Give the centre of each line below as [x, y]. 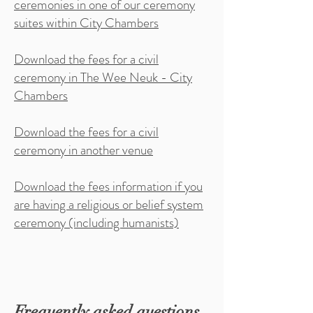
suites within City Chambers [86, 23]
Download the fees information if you [108, 186]
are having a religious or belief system [109, 204]
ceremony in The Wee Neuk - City [103, 77]
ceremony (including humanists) [96, 223]
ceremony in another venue [83, 150]
